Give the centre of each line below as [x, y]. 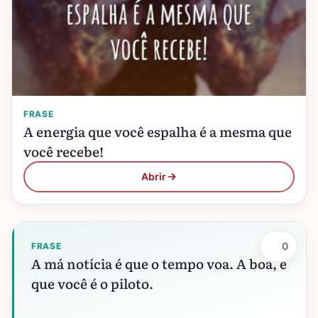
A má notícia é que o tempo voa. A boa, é [159, 263]
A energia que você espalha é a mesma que [158, 131]
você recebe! [64, 151]
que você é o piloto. [92, 283]
